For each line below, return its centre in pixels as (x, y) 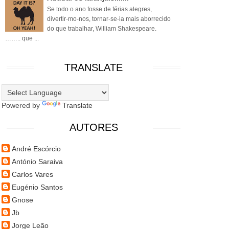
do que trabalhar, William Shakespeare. (102, 28)
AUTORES (94, 127)
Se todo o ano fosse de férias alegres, (99, 9)
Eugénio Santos (37, 187)
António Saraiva (37, 161)
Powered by (22, 105)
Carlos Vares (32, 174)
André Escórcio (36, 148)
